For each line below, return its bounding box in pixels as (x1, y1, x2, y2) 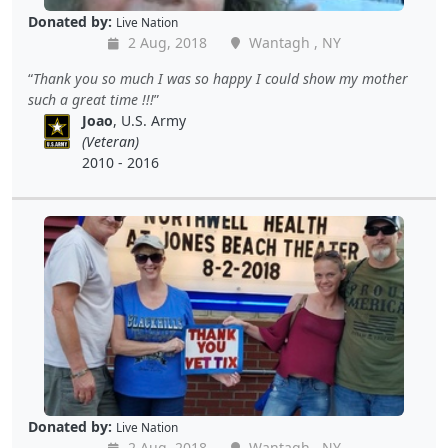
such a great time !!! (28, 90, 154, 110)
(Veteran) (82, 132, 140, 152)
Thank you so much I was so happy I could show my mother (33, 69, 408, 89)
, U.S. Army (113, 111, 187, 131)
